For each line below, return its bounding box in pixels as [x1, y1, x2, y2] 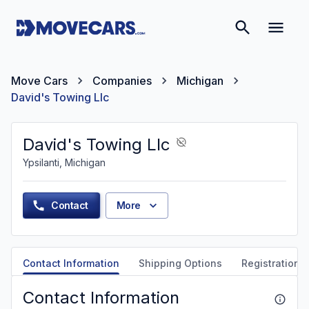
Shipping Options [139, 257, 222, 269]
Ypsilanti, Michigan [23, 157, 106, 168]
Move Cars [11, 74, 68, 88]
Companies [92, 74, 152, 88]
